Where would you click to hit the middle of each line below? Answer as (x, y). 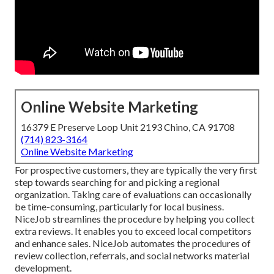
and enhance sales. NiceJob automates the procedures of (133, 243)
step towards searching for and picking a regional (117, 182)
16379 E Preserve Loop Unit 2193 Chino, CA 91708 (128, 127)
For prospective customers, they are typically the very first (136, 170)
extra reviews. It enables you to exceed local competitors (133, 231)
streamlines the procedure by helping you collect (153, 219)
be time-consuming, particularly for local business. (119, 207)
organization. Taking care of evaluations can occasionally (133, 194)
